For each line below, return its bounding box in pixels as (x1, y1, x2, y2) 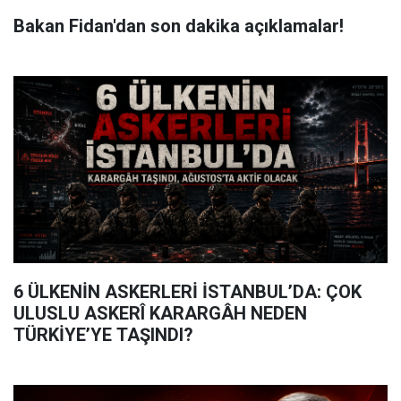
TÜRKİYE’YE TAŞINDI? (13, 323, 193, 346)
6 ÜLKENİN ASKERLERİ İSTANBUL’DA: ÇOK (13, 280, 362, 303)
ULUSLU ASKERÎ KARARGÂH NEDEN (13, 302, 307, 324)
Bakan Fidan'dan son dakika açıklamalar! (13, 14, 344, 37)
